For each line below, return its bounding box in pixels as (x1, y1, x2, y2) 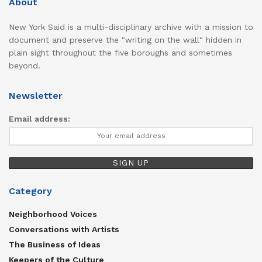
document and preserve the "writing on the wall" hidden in (9, 35, 242, 44)
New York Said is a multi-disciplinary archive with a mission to (9, 22, 253, 32)
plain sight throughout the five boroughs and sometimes (9, 47, 232, 57)
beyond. (9, 60, 40, 70)
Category (9, 185, 52, 196)
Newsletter (9, 89, 63, 101)
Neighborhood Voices (9, 209, 97, 219)
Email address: (9, 113, 70, 123)
